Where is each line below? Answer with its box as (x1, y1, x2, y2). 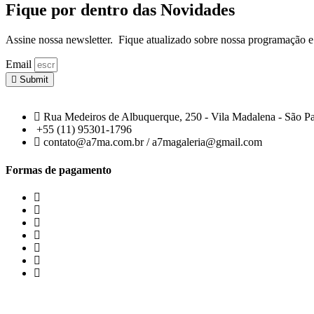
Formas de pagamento (6, 163, 111, 176)
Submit (20, 74, 48, 86)
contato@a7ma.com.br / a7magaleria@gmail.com (43, 136, 262, 149)
